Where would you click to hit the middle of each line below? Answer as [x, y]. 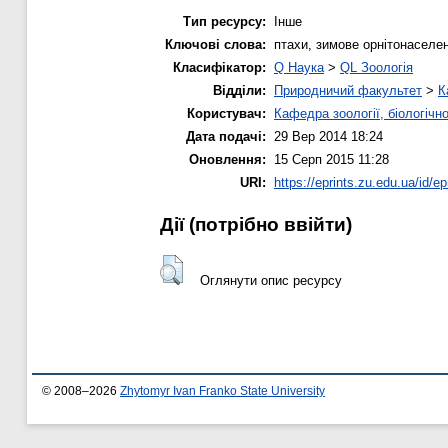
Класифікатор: [219, 67]
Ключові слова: [215, 44]
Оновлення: [227, 159]
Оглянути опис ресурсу [270, 280]
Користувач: [226, 113]
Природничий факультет [348, 90]
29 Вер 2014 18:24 [328, 136]
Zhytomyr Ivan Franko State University [222, 391]
